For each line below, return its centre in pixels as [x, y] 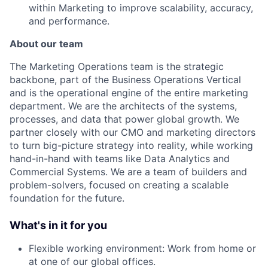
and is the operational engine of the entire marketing [129, 92]
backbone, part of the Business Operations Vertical [125, 79]
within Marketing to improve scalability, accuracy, [141, 7]
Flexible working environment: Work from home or [142, 248]
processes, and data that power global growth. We [124, 119]
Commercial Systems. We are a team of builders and [128, 171]
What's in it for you [58, 225]
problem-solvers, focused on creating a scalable [119, 185]
